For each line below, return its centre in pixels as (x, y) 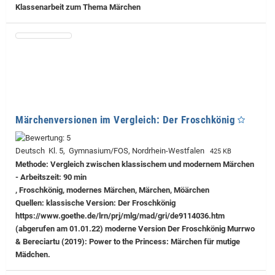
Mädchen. (33, 255)
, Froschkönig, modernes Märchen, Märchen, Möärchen (112, 190)
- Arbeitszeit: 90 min (51, 177)
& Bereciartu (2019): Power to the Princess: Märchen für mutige (128, 242)
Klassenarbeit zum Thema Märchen (78, 7)
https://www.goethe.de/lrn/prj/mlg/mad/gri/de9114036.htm (120, 216)
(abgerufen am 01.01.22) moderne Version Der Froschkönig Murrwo (135, 229)
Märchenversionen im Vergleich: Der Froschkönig (125, 120)
